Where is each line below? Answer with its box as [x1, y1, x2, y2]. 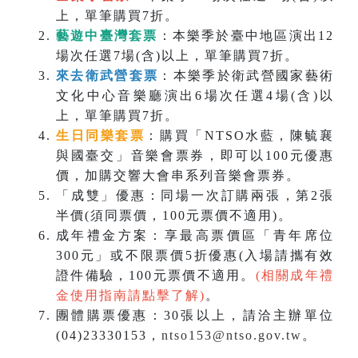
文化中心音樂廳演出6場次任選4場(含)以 [56, 89, 334, 103]
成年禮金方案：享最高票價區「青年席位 [56, 229, 334, 243]
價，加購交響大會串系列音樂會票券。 [56, 169, 300, 183]
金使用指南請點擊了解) [56, 288, 205, 303]
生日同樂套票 [56, 129, 145, 143]
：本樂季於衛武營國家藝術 [158, 69, 335, 83]
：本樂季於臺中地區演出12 [157, 29, 335, 43]
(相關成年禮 [255, 268, 335, 283]
